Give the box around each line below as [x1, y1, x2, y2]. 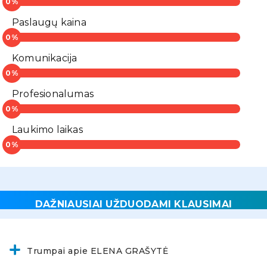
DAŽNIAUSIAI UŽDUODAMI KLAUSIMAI [35, 198, 232, 210]
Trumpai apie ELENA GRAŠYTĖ [27, 246, 168, 257]
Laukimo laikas [12, 124, 83, 136]
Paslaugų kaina [12, 17, 86, 29]
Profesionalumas [12, 88, 94, 100]
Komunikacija [12, 52, 77, 64]
